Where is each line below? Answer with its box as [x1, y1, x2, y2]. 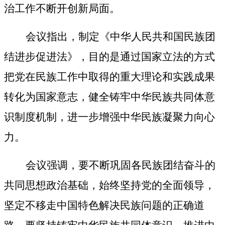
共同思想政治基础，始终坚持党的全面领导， [4, 179, 215, 192]
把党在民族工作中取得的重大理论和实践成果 [4, 71, 215, 83]
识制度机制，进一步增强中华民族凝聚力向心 [4, 111, 215, 124]
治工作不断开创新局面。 [4, 3, 120, 15]
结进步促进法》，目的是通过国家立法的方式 [4, 51, 215, 63]
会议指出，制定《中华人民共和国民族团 [25, 31, 215, 43]
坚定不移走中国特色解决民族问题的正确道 [4, 199, 204, 212]
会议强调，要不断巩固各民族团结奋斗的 [25, 159, 215, 172]
